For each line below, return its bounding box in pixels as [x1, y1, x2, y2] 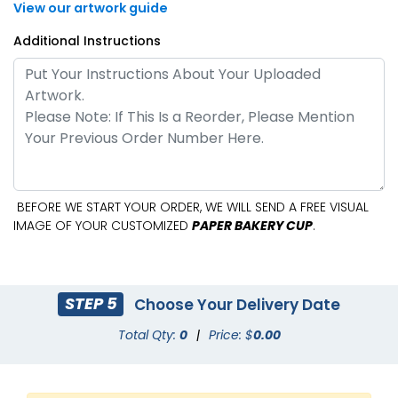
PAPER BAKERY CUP [192, 216, 313, 235]
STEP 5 [64, 292, 117, 315]
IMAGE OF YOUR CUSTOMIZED [13, 216, 192, 235]
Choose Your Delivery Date [130, 293, 340, 315]
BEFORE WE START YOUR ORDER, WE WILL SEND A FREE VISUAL [13, 197, 369, 216]
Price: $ [208, 325, 253, 344]
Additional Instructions [13, 31, 161, 50]
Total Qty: [117, 325, 179, 344]
